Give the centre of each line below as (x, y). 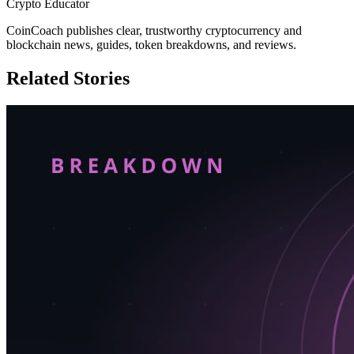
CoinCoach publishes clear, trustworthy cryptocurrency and (154, 31)
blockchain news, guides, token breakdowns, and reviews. (151, 45)
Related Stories (68, 79)
